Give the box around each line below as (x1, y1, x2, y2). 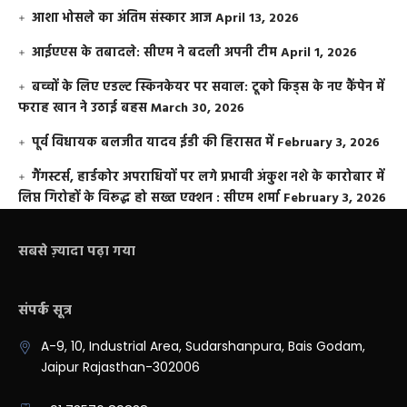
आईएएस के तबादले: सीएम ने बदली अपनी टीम (32, 42, 278, 64)
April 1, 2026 (281, 42, 358, 64)
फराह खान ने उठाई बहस (18, 97, 147, 119)
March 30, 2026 (151, 97, 244, 119)
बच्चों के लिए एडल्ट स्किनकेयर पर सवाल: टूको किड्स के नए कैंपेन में (32, 76, 385, 98)
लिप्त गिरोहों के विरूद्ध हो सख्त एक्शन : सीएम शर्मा (18, 187, 280, 209)
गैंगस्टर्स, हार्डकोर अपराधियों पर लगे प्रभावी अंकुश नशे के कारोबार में (32, 166, 385, 188)
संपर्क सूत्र (18, 299, 72, 322)
